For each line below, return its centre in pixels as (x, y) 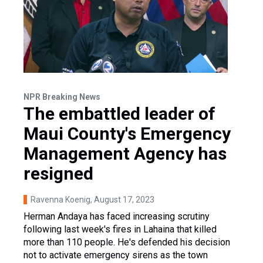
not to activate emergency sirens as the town (116, 255)
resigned (58, 173)
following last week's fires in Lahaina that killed (120, 229)
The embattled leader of (119, 113)
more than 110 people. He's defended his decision (127, 242)
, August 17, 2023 (122, 199)
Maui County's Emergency (127, 133)
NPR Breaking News (62, 97)
